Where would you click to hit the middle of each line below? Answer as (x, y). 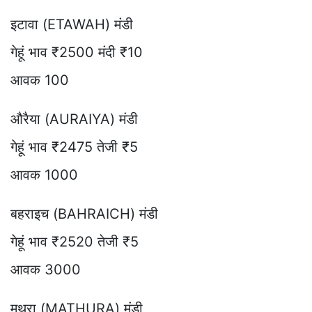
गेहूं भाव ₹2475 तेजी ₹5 (74, 147)
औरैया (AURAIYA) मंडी (74, 119)
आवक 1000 (44, 174)
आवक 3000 (46, 269)
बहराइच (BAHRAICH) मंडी (84, 213)
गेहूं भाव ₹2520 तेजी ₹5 (75, 241)
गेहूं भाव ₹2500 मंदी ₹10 (77, 52)
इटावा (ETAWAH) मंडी (72, 24)
